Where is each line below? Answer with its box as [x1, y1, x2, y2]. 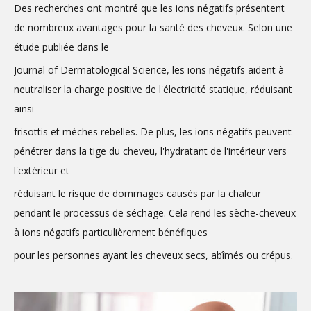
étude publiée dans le [14, 40, 109, 53]
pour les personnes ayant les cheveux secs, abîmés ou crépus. [14, 249, 293, 262]
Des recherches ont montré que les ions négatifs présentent [14, 1, 285, 15]
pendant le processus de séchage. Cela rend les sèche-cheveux [14, 206, 296, 219]
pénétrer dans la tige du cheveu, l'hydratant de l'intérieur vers [14, 144, 287, 158]
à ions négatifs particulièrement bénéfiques [14, 226, 208, 239]
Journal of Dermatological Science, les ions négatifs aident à [14, 63, 284, 76]
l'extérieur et [14, 164, 69, 177]
